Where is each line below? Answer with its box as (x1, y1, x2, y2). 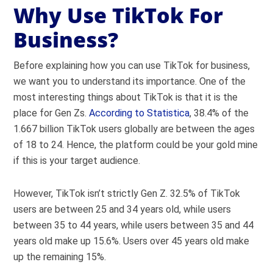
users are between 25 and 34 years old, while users (13, 204, 232, 215)
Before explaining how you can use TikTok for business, (13, 60, 250, 71)
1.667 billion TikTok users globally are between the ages (13, 123, 255, 135)
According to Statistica (89, 107, 190, 119)
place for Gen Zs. (13, 107, 90, 119)
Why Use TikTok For (13, 1, 224, 29)
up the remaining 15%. (13, 251, 107, 263)
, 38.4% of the (190, 107, 249, 119)
